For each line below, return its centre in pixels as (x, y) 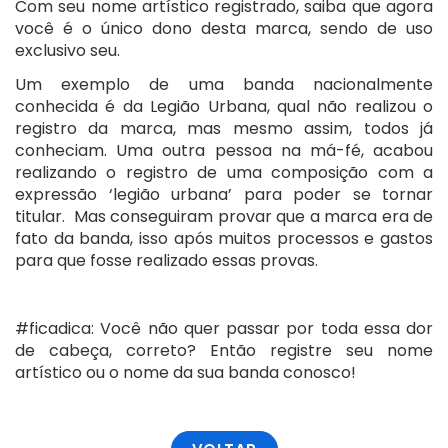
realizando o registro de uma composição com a (224, 172)
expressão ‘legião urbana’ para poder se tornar (224, 194)
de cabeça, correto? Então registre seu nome (224, 350)
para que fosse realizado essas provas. (166, 260)
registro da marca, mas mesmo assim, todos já (224, 128)
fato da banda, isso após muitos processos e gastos (224, 238)
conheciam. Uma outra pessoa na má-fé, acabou (224, 150)
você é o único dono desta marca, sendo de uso (224, 28)
